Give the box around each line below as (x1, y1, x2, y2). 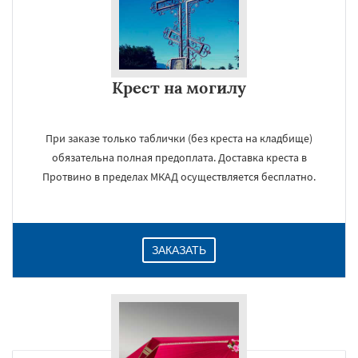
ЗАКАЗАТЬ (152, 244, 206, 257)
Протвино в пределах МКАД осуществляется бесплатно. (42, 169, 316, 184)
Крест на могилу (112, 78, 246, 97)
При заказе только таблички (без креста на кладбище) (46, 131, 312, 145)
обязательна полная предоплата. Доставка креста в (51, 150, 307, 165)
